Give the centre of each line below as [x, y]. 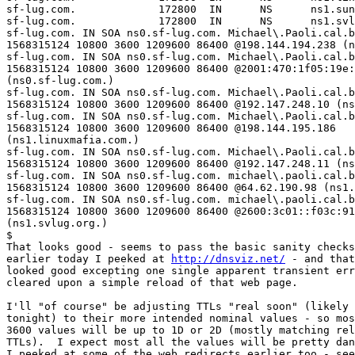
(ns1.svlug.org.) [57, 223]
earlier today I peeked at [89, 259]
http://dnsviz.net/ [228, 259]
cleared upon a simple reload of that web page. [152, 283]
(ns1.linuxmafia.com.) [73, 140]
